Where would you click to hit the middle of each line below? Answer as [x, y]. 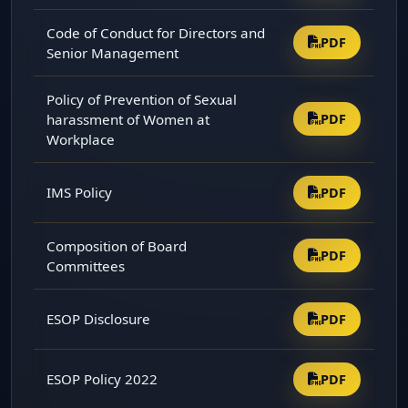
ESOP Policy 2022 [102, 378]
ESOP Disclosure [99, 318]
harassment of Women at [128, 119]
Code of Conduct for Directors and [156, 32]
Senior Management [113, 52]
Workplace [81, 139]
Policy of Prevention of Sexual [142, 99]
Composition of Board [117, 245]
